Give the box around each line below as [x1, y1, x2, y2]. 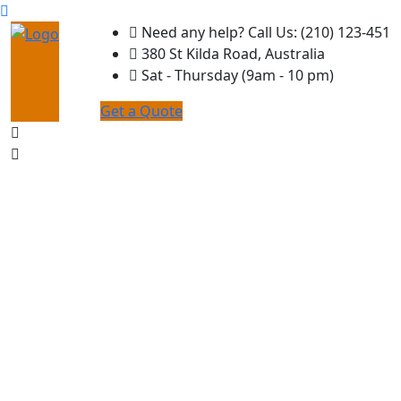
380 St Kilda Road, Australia [138, 44, 325, 64]
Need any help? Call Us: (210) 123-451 [138, 22, 390, 42]
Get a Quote [100, 101, 183, 121]
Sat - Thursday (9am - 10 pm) [138, 65, 334, 85]
